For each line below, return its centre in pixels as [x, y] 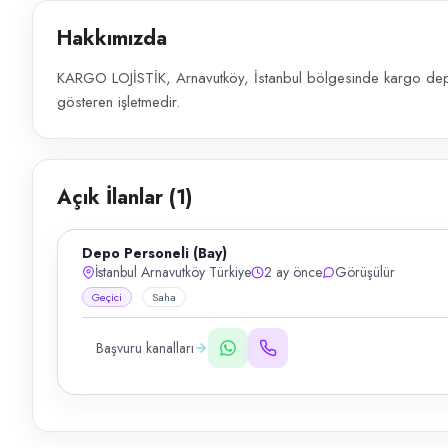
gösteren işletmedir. [118, 102]
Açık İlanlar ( [116, 197]
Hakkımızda [112, 38]
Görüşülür [365, 272]
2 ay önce [293, 272]
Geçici [107, 297]
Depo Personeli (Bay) [154, 253]
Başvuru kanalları [145, 348]
